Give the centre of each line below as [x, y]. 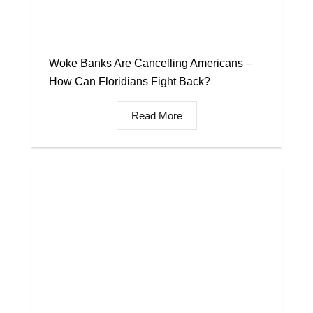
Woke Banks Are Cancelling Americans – [151, 63]
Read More [156, 115]
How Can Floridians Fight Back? [130, 81]
